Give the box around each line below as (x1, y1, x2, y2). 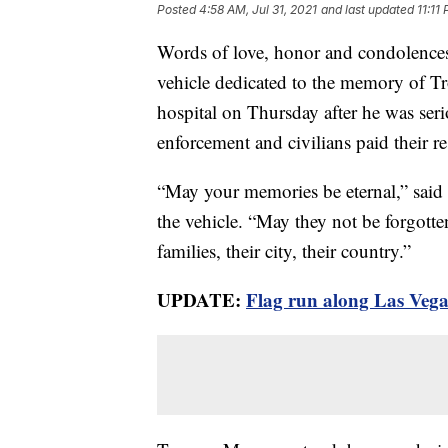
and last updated (321, 2, 414, 18)
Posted (157, 2, 199, 18)
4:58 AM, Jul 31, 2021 (199, 2, 317, 18)
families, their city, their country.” (157, 238, 411, 264)
